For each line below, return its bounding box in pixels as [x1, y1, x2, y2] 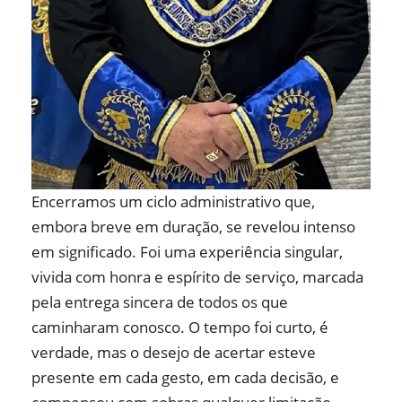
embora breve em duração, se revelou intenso [31, 215, 355, 237]
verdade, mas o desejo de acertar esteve [31, 341, 316, 363]
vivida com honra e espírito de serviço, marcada [31, 266, 363, 287]
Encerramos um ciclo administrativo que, [31, 190, 315, 212]
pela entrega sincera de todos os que [31, 291, 288, 312]
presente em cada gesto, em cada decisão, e [31, 366, 339, 388]
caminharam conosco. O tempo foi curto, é [31, 316, 328, 337]
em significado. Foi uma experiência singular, [31, 240, 343, 262]
